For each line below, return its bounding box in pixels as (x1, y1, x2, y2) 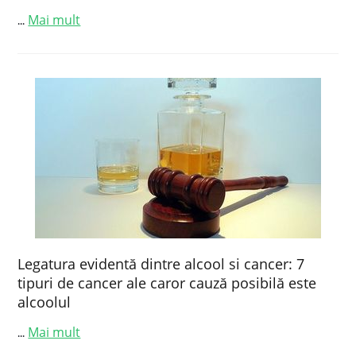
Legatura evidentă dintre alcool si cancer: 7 (17, 254, 305, 273)
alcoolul (17, 292, 72, 311)
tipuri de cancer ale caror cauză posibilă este (17, 273, 317, 292)
